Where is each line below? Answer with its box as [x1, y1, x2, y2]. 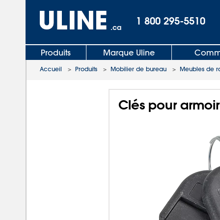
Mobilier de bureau [110, 65, 166, 73]
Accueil [40, 65, 62, 73]
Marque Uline [103, 48, 155, 57]
